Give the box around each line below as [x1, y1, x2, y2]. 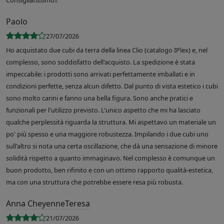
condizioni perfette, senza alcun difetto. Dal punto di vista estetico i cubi [6, 81, 218, 91]
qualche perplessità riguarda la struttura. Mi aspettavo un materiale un [6, 117, 216, 127]
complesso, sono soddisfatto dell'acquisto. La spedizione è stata [6, 57, 195, 67]
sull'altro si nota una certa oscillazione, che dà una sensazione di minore [6, 141, 217, 151]
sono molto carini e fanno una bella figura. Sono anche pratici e [6, 93, 193, 103]
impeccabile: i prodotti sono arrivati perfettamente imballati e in [6, 69, 195, 79]
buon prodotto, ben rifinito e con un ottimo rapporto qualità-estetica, [6, 165, 213, 175]
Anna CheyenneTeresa [6, 198, 90, 209]
